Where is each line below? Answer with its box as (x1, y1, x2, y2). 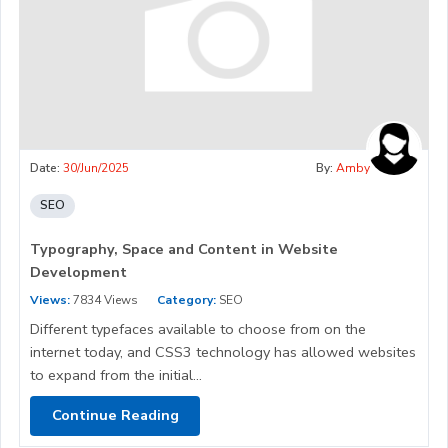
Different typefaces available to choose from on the (30, 318, 366, 339)
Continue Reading (51, 405, 179, 426)
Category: (157, 291, 216, 308)
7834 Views (70, 291, 138, 308)
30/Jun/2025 (63, 159, 129, 176)
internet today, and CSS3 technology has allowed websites (30, 341, 416, 362)
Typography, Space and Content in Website (30, 238, 338, 259)
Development (30, 261, 127, 282)
